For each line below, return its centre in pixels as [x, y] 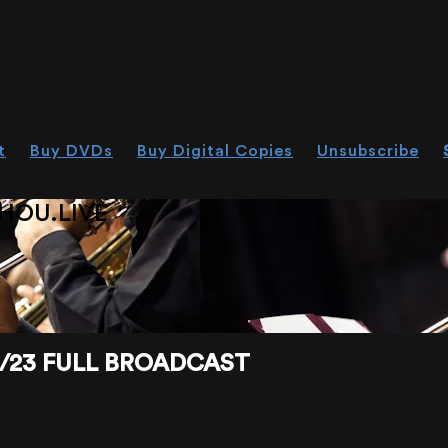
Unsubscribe [368, 151]
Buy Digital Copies [215, 151]
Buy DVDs [71, 151]
